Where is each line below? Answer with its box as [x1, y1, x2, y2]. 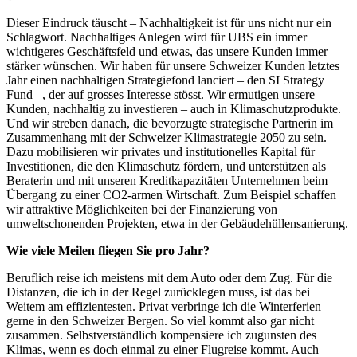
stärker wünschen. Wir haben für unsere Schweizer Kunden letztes [6, 59, 339, 73]
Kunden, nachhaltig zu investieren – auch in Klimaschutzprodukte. [6, 102, 341, 116]
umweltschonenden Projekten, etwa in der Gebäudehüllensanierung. [6, 217, 348, 231]
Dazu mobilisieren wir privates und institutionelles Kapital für [6, 145, 315, 159]
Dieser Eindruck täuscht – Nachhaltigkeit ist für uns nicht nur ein [6, 16, 331, 30]
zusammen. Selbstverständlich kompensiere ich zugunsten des [6, 328, 316, 343]
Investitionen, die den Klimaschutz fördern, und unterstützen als [6, 159, 326, 174]
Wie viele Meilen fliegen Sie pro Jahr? [6, 244, 210, 258]
